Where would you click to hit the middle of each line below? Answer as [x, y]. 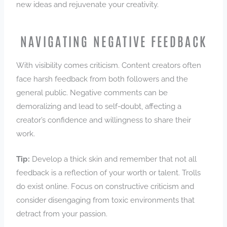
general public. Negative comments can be [92, 93]
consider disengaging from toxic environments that [106, 200]
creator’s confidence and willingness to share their [104, 120]
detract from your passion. [62, 214]
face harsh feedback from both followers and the [102, 79]
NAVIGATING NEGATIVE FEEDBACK [113, 41]
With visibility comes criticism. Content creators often [109, 65]
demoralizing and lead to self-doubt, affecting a [99, 106]
